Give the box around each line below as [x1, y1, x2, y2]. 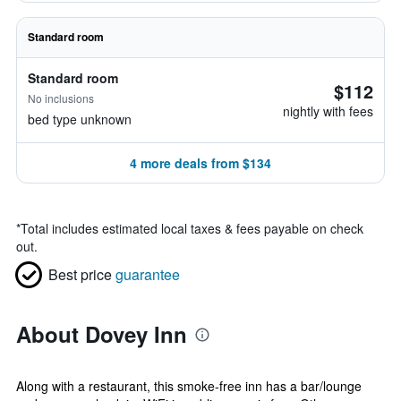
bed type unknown [28, 110, 132, 128]
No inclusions [28, 90, 94, 106]
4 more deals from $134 [130, 154, 271, 172]
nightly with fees [283, 102, 373, 120]
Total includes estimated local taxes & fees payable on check [21, 219, 363, 237]
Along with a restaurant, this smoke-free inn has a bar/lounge [16, 377, 362, 395]
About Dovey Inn [16, 319, 187, 349]
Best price [48, 264, 112, 285]
